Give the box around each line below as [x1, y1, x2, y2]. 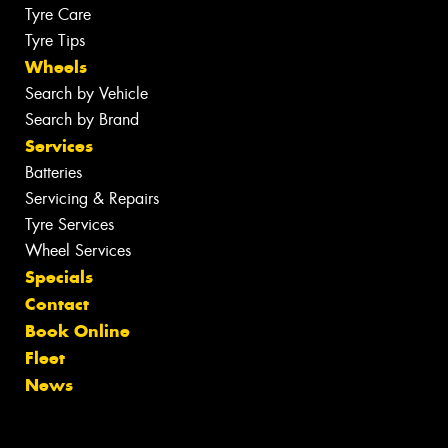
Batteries [25, 161, 82, 183]
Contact [25, 292, 89, 315]
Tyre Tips [25, 29, 85, 51]
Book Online [25, 319, 130, 342]
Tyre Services [25, 213, 114, 235]
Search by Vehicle [25, 82, 148, 104]
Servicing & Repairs [25, 187, 159, 209]
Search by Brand [25, 108, 139, 130]
